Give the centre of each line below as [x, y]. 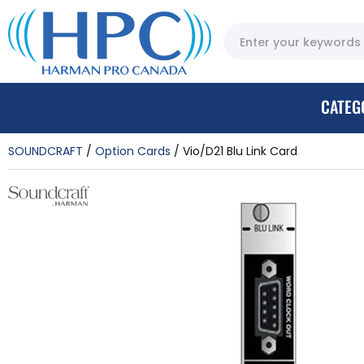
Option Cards [133, 151]
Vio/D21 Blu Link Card [240, 151]
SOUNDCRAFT [45, 151]
